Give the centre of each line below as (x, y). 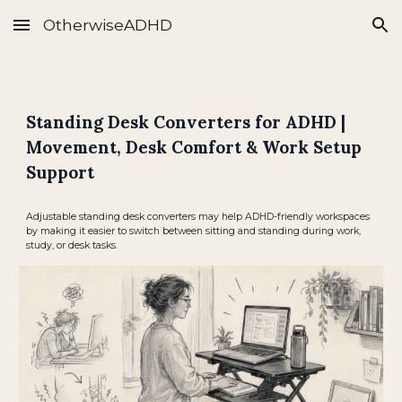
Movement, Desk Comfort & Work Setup (194, 147)
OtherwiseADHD (108, 25)
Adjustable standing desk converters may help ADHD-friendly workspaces (198, 217)
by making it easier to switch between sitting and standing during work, (194, 231)
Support (61, 172)
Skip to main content (78, 33)
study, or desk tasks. (72, 245)
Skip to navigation (332, 33)
